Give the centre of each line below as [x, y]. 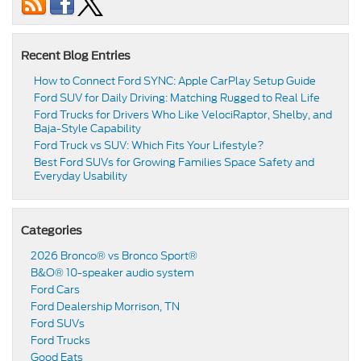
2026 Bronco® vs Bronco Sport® [114, 256]
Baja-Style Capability [87, 129]
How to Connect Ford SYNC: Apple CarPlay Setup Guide [175, 81]
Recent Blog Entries [76, 56]
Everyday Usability [81, 176]
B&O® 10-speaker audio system [112, 273]
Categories [52, 231]
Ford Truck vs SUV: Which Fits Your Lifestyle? [149, 146]
